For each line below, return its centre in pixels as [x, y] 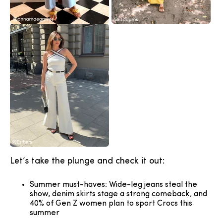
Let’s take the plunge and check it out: [87, 161]
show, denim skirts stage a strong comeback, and [118, 194]
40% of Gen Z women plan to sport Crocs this [111, 204]
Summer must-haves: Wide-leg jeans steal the [113, 185]
